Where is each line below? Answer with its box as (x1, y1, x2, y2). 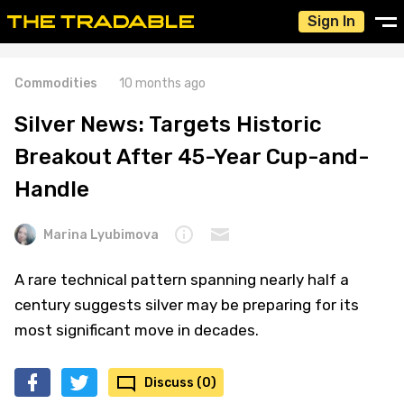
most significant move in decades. (14, 321, 259, 339)
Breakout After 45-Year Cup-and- (14, 144, 369, 170)
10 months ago (119, 76, 206, 91)
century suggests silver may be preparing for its (14, 296, 359, 314)
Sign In (308, 13, 355, 30)
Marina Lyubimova (43, 226, 159, 243)
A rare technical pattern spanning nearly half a (14, 271, 349, 289)
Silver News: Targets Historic (14, 112, 322, 137)
